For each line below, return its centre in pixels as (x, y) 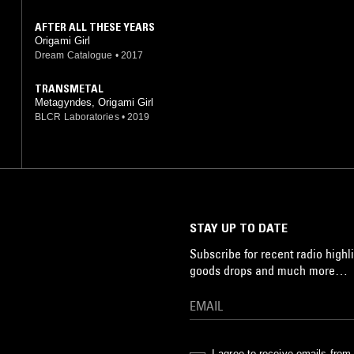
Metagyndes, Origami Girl (94, 102)
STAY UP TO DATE (239, 227)
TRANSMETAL (69, 88)
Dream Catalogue (74, 55)
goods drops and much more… (269, 270)
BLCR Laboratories (77, 117)
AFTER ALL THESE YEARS (95, 26)
